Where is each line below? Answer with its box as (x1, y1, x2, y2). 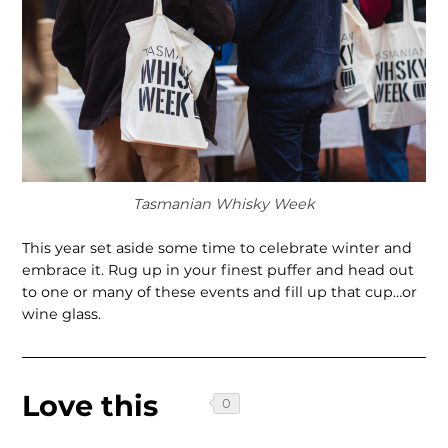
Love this (22, 388, 159, 424)
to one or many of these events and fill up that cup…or (22, 282, 418, 301)
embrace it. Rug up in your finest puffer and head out (22, 260, 415, 279)
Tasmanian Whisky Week (133, 195, 315, 214)
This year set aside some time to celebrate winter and (22, 238, 413, 257)
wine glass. (22, 304, 102, 323)
